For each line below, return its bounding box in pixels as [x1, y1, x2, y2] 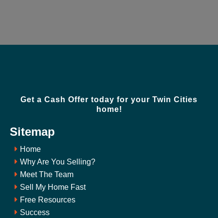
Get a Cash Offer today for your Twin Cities [20, 95, 198, 104]
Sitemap [10, 125, 55, 138]
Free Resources [20, 196, 75, 204]
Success [20, 208, 50, 217]
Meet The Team [20, 170, 73, 179]
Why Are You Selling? [20, 158, 95, 166]
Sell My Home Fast [20, 183, 86, 191]
